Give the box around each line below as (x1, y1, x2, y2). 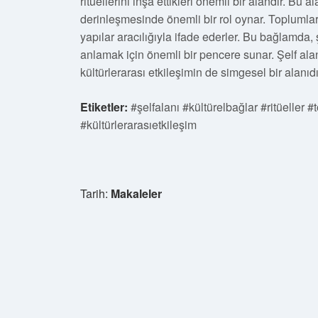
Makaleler (111, 185, 162, 202)
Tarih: (80, 185, 111, 202)
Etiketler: (80, 99, 128, 115)
